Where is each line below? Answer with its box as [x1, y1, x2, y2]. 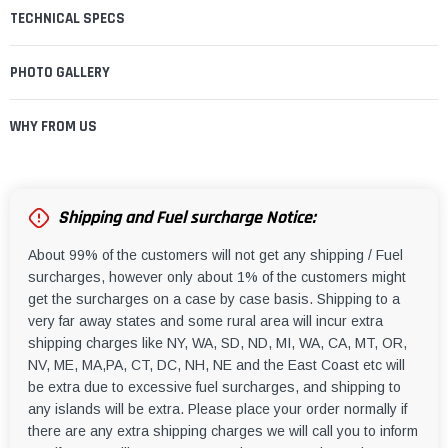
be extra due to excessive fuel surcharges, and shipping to [28, 378, 401, 395]
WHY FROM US [10, 116, 97, 136]
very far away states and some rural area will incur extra [28, 312, 383, 329]
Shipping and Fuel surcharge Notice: [58, 205, 316, 229]
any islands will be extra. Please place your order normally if [28, 400, 407, 417]
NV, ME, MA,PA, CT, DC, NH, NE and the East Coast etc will [28, 356, 405, 373]
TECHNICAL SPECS [10, 8, 125, 28]
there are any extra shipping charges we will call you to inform [28, 422, 418, 439]
